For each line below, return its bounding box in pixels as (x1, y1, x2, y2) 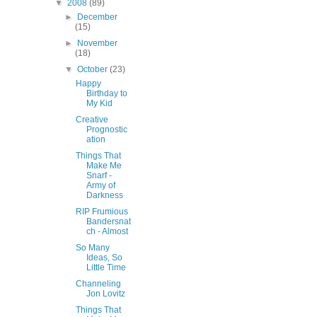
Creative (75, 115, 108, 125)
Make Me (86, 161, 122, 171)
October (77, 64, 110, 75)
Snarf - (86, 171, 112, 181)
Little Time (86, 263, 126, 273)
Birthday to (86, 88, 127, 99)
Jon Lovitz (86, 289, 125, 299)
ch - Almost (86, 226, 128, 237)
